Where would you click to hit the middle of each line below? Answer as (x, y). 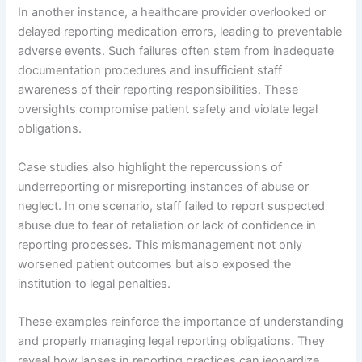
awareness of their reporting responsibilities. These (158, 90)
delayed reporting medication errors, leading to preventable (180, 32)
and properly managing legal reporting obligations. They (172, 341)
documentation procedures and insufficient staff (150, 71)
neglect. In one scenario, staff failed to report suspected (172, 206)
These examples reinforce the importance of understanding (181, 322)
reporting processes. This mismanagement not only (160, 244)
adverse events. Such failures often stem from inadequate (176, 51)
